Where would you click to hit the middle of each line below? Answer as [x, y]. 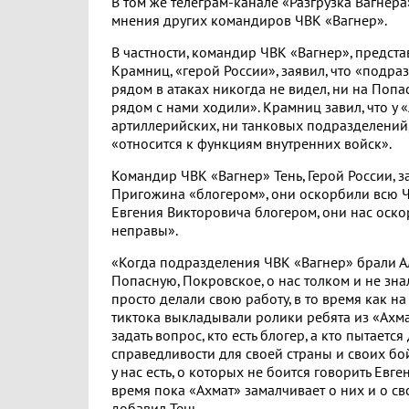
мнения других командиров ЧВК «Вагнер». [249, 21]
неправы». [145, 231]
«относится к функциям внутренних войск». [252, 144]
